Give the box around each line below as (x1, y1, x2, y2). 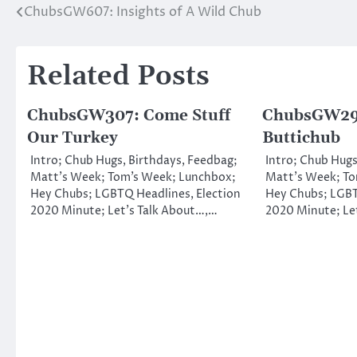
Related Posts (27, 60, 210, 95)
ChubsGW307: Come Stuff (27, 106, 230, 127)
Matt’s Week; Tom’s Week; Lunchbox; (30, 170, 236, 186)
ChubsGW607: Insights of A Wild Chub (24, 3, 261, 22)
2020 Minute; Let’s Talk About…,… (30, 203, 218, 220)
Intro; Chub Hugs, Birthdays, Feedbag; (30, 153, 237, 170)
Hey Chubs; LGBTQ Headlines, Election (30, 186, 241, 203)
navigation (15, 33, 120, 57)
